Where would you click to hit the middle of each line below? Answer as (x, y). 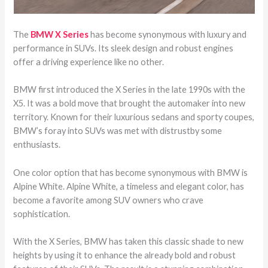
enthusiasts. (37, 145)
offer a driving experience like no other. (90, 62)
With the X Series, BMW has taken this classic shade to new (129, 242)
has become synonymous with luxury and (168, 35)
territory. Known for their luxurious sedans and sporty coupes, (134, 117)
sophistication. (42, 214)
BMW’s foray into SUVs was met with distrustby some (118, 131)
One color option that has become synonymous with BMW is (131, 172)
